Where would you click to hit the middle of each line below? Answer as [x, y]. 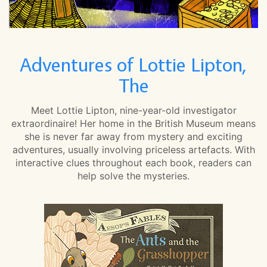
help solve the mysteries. [133, 176]
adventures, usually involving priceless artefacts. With [133, 149]
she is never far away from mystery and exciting [133, 136]
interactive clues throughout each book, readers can [133, 162]
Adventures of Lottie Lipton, [133, 65]
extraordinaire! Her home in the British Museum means [133, 123]
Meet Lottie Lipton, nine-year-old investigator [133, 110]
